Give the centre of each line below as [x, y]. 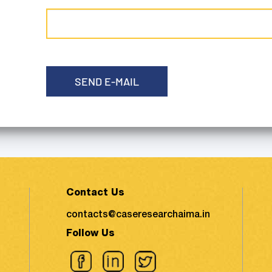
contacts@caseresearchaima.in [138, 216]
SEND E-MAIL [107, 81]
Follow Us [90, 234]
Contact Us [95, 194]
